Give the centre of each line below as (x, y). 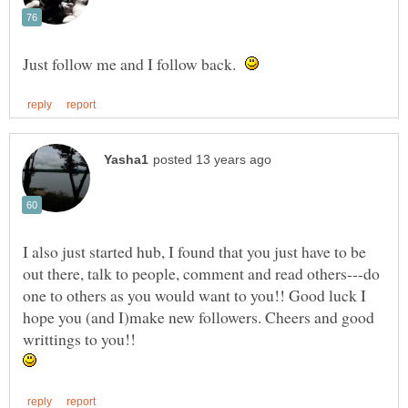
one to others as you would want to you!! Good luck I (194, 296)
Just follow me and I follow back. (134, 64)
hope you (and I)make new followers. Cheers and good (199, 317)
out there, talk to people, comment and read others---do (201, 274)
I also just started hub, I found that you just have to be (194, 252)
